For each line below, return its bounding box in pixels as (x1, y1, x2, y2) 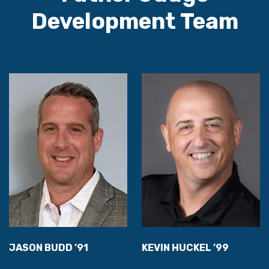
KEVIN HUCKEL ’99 (142, 242, 229, 254)
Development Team (31, 8, 238, 35)
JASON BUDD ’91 (9, 242, 88, 254)
